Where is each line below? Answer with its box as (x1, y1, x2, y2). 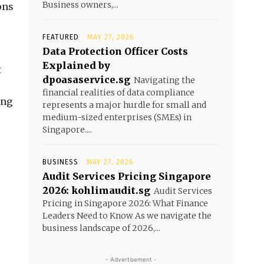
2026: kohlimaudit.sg (42, 184, 150, 196)
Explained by (42, 60, 110, 71)
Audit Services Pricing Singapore (42, 170, 211, 182)
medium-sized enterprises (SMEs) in (42, 112, 192, 123)
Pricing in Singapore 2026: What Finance (42, 198, 208, 209)
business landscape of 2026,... (42, 223, 160, 233)
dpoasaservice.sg (42, 74, 130, 85)
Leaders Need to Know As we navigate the (42, 210, 212, 221)
